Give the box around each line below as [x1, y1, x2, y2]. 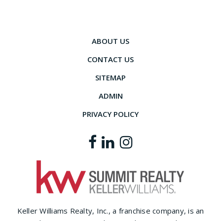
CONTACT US [87, 54, 134, 64]
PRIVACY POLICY [82, 109, 139, 119]
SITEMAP [95, 73, 126, 82]
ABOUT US [92, 36, 129, 46]
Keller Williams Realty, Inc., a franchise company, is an [17, 205, 204, 216]
